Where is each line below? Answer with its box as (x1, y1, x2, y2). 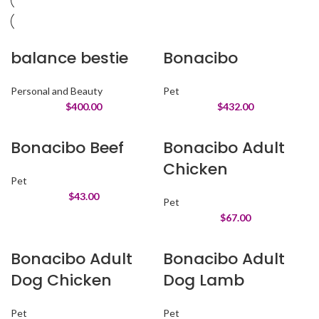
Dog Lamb (163, 269, 244, 291)
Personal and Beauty (11, 85, 103, 97)
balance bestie (11, 47, 129, 69)
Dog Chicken (11, 269, 113, 291)
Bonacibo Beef (11, 137, 125, 159)
